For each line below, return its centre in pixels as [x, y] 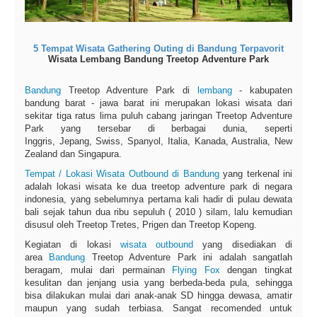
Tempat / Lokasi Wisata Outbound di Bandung [122, 174]
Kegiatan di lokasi [73, 245]
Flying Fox [196, 270]
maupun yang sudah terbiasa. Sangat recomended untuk [158, 309]
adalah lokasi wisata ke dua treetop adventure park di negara [158, 187]
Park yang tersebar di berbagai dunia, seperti [158, 129]
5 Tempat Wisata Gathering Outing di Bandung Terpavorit [158, 49]
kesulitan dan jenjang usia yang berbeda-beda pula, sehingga [158, 283]
